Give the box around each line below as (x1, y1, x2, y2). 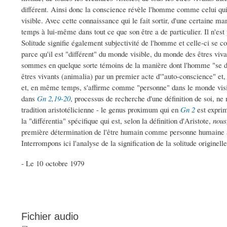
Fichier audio (21, 211, 79, 222)
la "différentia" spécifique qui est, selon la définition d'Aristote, (21, 116, 213, 126)
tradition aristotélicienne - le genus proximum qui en (21, 104, 180, 115)
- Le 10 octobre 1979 (21, 158, 84, 169)
